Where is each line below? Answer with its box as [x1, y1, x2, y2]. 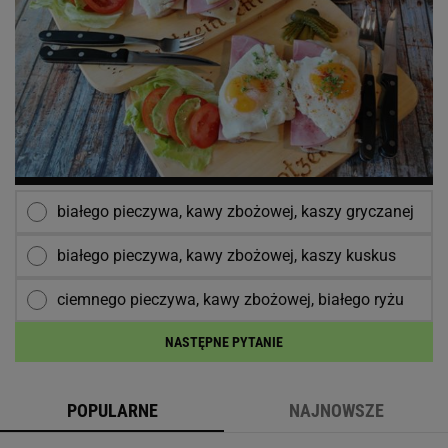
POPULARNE [66, 399, 158, 421]
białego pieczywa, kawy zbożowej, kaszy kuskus [57, 245, 396, 265]
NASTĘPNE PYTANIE [165, 333, 283, 350]
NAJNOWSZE [288, 399, 384, 421]
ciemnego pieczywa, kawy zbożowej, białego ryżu [57, 289, 404, 309]
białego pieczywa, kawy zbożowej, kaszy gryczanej [57, 201, 414, 221]
